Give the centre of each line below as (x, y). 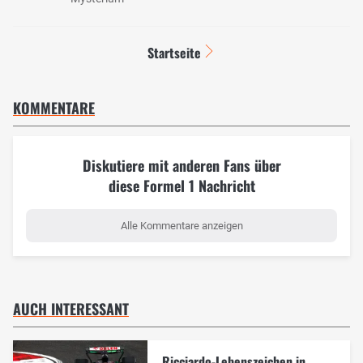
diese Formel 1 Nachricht (181, 185)
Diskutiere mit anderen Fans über (181, 165)
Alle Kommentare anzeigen (181, 225)
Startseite (174, 52)
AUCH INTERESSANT (71, 308)
